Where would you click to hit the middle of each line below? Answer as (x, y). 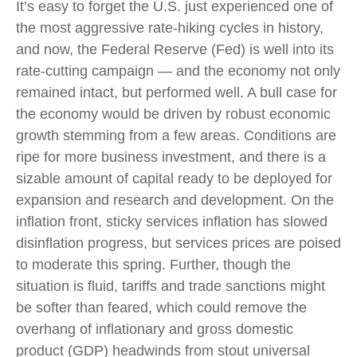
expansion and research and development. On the (175, 200)
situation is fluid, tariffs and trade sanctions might (171, 286)
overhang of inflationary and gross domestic (155, 329)
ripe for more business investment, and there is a (171, 157)
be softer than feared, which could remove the (161, 307)
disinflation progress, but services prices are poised (178, 243)
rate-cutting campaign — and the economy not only (178, 71)
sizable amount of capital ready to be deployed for (174, 178)
